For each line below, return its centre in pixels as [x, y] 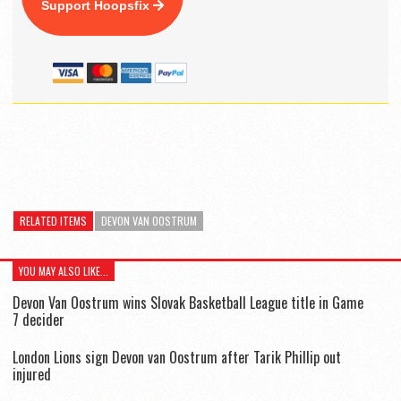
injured [32, 374]
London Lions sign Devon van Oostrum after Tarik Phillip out [177, 357]
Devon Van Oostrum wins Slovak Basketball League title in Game [188, 302]
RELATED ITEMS [53, 220]
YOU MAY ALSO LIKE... [64, 270]
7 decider [38, 319]
